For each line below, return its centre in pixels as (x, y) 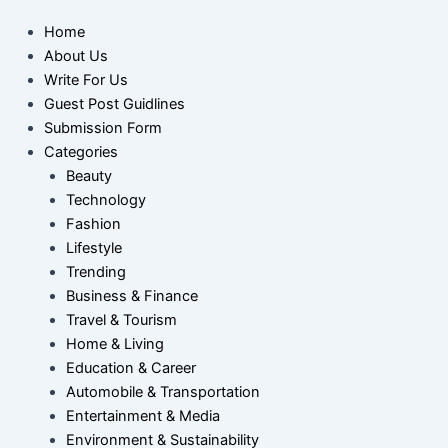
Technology (105, 200)
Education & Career (130, 368)
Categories (80, 152)
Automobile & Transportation (162, 392)
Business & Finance (131, 296)
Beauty (88, 176)
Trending (95, 272)
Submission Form (102, 128)
